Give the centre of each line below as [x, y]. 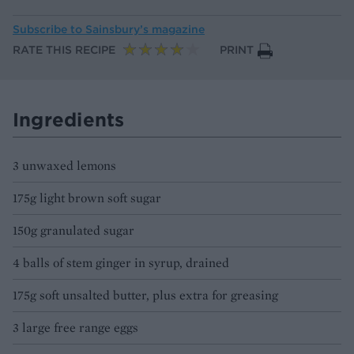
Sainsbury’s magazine [145, 30]
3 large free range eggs [75, 328]
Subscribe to [49, 30]
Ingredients [69, 120]
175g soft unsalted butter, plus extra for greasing [145, 296]
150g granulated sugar [73, 231]
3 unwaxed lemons [64, 166]
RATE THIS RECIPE [64, 50]
